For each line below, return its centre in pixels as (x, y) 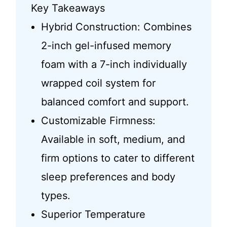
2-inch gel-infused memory (106, 46)
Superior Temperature (93, 215)
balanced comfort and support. (115, 102)
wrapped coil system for (98, 83)
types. (55, 196)
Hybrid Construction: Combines (116, 27)
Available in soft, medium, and (113, 140)
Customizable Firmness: (98, 121)
